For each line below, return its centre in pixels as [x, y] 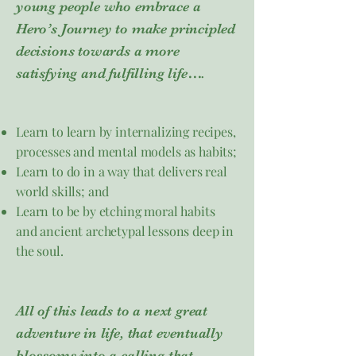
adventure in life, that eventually [120, 333]
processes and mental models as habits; [126, 151]
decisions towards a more [98, 51]
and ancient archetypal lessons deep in [125, 231]
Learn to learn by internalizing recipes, [126, 132]
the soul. [40, 251]
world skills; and [63, 191]
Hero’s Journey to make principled [126, 29]
